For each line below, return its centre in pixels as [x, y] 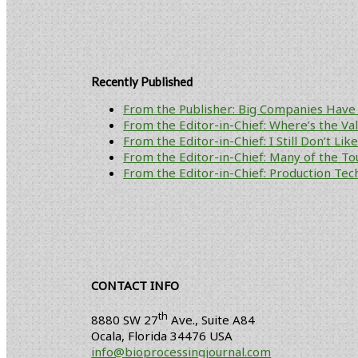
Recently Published [142, 82]
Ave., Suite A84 [212, 320]
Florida [149, 336]
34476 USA [202, 336]
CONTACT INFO [135, 286]
